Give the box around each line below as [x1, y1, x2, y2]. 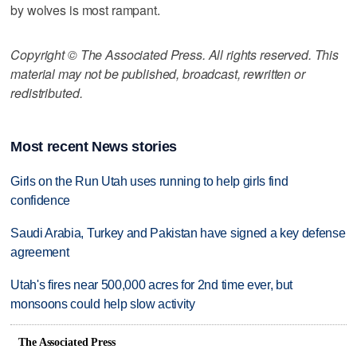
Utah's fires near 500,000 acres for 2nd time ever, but [10, 278, 293, 292]
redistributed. [10, 83, 83, 102]
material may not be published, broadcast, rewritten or [10, 64, 305, 83]
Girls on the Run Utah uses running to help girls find [10, 175, 288, 189]
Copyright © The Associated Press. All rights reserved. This [10, 45, 339, 64]
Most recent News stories [10, 139, 177, 155]
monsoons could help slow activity [10, 297, 195, 312]
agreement [10, 245, 69, 260]
